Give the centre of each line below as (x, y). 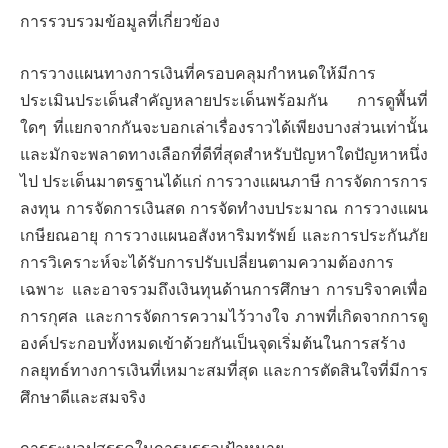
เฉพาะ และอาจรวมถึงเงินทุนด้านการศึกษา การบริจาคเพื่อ (224, 289)
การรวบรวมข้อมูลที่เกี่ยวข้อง (120, 22)
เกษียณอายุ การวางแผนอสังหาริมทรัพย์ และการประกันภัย (224, 235)
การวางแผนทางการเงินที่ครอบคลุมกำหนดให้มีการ (198, 73)
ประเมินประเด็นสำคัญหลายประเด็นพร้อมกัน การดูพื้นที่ (224, 100)
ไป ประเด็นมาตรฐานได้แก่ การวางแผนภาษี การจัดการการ (224, 181)
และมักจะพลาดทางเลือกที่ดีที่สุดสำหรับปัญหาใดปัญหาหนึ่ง (224, 154)
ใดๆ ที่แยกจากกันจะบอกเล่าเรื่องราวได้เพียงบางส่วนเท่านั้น (224, 127)
